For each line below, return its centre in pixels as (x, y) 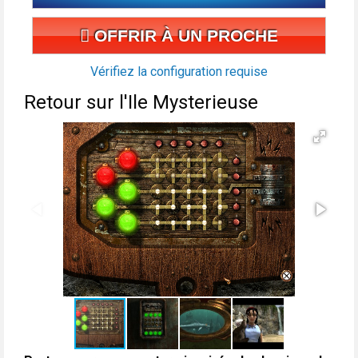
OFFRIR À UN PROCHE (184, 36)
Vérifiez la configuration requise (179, 72)
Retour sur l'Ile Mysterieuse (141, 103)
